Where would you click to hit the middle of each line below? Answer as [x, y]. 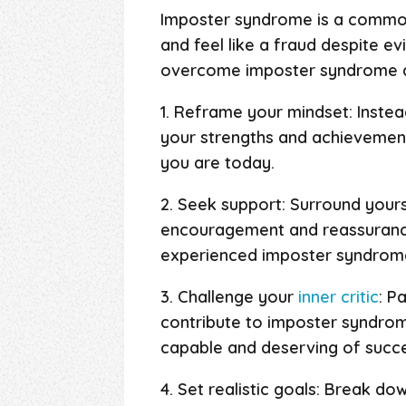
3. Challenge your [229, 297]
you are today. [217, 163]
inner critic [338, 297]
